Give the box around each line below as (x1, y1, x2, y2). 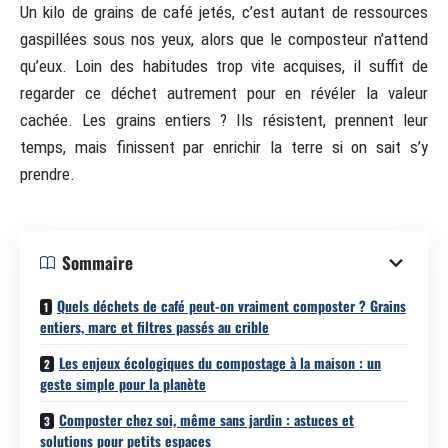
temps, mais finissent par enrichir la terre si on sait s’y (20, 137, 428, 157)
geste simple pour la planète (40, 372, 206, 394)
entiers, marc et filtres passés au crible (40, 315, 269, 337)
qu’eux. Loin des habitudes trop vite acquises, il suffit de (20, 56, 428, 76)
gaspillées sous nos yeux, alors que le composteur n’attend (20, 29, 428, 49)
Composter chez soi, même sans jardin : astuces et (59, 408, 354, 430)
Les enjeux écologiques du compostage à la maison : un (59, 351, 381, 373)
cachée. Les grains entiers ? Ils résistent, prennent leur (20, 110, 428, 130)
